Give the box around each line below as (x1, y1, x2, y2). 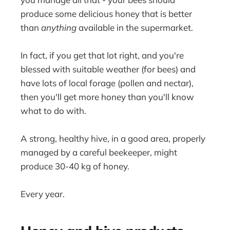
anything (41, 22, 77, 33)
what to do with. (21, 105, 87, 116)
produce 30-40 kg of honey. (21, 160, 130, 171)
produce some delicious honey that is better (21, 8, 193, 19)
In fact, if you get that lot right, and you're (21, 49, 184, 61)
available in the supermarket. (76, 22, 194, 33)
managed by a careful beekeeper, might (21, 146, 178, 158)
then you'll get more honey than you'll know (21, 91, 195, 102)
